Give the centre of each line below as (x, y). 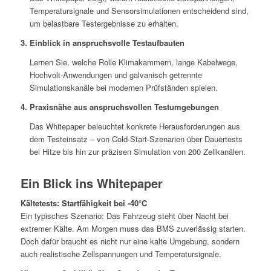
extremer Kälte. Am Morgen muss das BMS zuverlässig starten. (133, 228)
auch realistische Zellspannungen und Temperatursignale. (121, 253)
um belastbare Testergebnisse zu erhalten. (104, 23)
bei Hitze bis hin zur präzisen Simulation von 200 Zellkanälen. (137, 151)
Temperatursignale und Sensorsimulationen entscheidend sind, (139, 10)
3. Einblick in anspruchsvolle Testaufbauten (102, 42)
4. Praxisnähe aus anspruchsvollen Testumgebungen (119, 106)
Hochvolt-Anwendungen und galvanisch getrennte (116, 74)
